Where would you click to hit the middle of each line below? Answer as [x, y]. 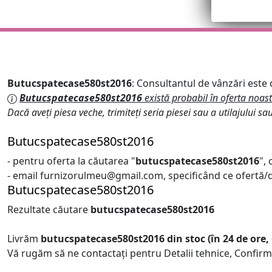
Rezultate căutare [49, 210]
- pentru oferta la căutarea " [71, 161]
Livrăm [24, 239]
